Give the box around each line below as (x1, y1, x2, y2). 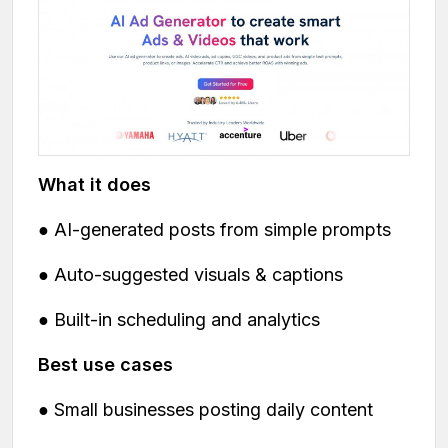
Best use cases (38, 353, 173, 375)
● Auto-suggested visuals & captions (38, 263, 343, 285)
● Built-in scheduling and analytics (38, 308, 320, 330)
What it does (38, 173, 151, 195)
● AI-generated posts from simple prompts (38, 218, 391, 240)
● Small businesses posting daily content (38, 398, 373, 420)
